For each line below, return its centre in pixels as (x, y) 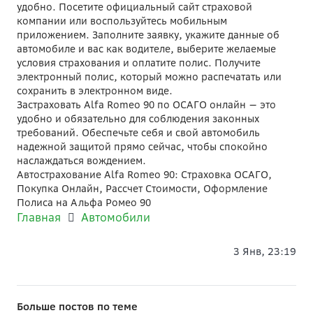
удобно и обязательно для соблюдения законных (138, 118)
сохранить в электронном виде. (95, 90)
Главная (39, 217)
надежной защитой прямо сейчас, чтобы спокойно (142, 146)
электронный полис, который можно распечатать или (149, 77)
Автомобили (116, 217)
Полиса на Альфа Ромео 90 (84, 202)
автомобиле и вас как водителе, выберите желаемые (146, 49)
